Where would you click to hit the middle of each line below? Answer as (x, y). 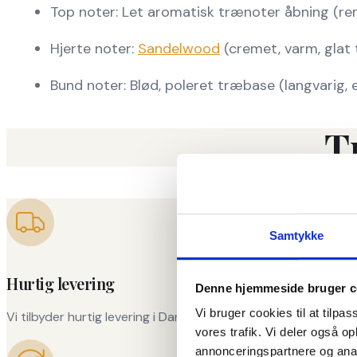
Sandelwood (179, 49)
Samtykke (296, 235)
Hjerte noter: (94, 49)
